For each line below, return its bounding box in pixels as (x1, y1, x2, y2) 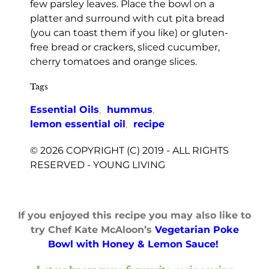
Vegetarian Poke (154, 224, 239, 236)
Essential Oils (30, 104, 99, 116)
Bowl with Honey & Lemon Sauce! (47, 238, 222, 250)
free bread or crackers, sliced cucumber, (30, 41, 220, 53)
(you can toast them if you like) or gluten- (30, 26, 228, 38)
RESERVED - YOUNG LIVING (30, 159, 165, 171)
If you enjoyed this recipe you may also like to (18, 210, 251, 222)
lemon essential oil (30, 118, 125, 130)
